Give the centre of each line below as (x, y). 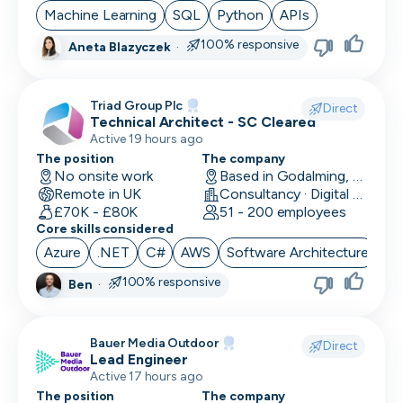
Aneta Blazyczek (120, 47)
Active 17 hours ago (147, 376)
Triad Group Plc (137, 106)
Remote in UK (98, 194)
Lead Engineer (139, 359)
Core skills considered (105, 229)
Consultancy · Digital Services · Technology (357, 194)
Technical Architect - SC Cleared (203, 122)
